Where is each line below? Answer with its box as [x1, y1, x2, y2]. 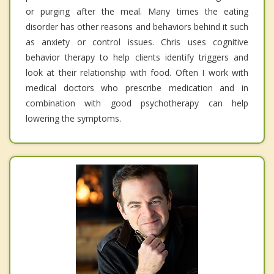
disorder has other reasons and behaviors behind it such [26, 21, 248, 33]
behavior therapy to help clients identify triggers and [26, 51, 248, 64]
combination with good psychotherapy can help [26, 97, 248, 109]
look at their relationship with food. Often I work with [26, 67, 248, 79]
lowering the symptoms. [26, 113, 121, 125]
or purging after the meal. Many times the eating [26, 6, 248, 18]
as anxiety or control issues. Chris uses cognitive [26, 36, 248, 48]
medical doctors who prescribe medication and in [26, 82, 248, 94]
